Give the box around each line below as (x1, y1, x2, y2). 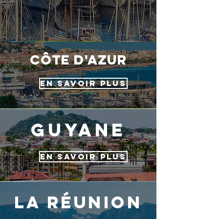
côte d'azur (29, 51, 127, 68)
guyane (30, 119, 126, 141)
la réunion (14, 192, 142, 213)
